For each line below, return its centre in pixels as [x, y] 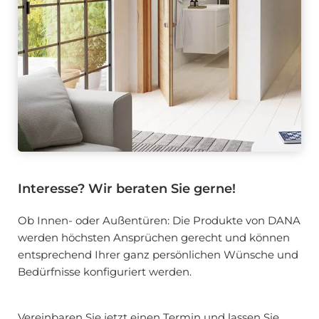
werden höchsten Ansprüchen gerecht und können [154, 237]
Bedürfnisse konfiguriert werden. [106, 271]
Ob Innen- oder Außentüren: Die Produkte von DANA [159, 220]
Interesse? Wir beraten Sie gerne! [127, 188]
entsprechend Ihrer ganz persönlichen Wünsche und [158, 254]
